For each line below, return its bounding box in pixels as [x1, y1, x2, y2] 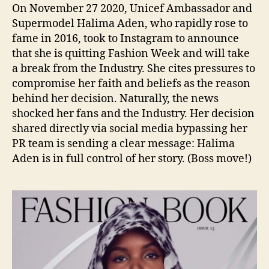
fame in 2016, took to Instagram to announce [12, 31, 239, 46]
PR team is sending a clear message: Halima [12, 136, 235, 151]
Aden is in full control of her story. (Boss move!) [12, 151, 252, 166]
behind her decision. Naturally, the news [12, 91, 219, 106]
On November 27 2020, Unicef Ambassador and [12, 1, 252, 16]
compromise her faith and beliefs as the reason [12, 76, 250, 91]
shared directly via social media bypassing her [12, 121, 247, 136]
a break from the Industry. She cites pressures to [12, 61, 255, 76]
